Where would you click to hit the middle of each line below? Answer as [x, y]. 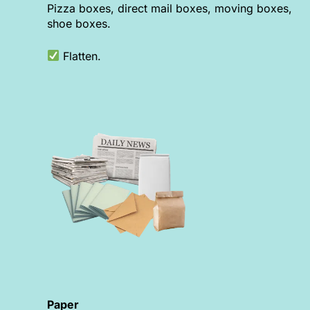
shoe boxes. [79, 24]
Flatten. [81, 56]
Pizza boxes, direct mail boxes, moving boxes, [170, 9]
